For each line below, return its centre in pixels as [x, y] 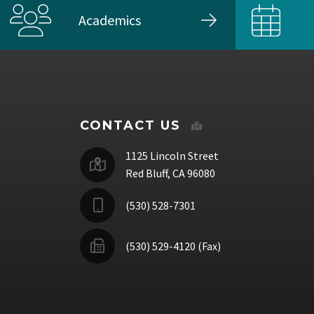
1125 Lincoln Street [172, 156]
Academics [110, 20]
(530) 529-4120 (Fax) [173, 246]
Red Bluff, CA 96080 [170, 173]
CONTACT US [130, 126]
